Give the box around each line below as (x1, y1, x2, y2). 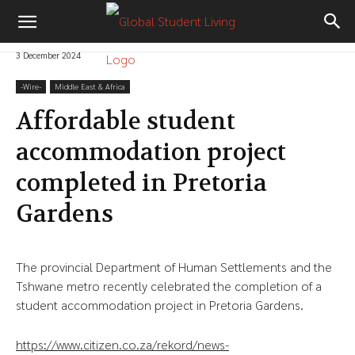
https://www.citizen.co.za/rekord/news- (16, 336, 229, 353)
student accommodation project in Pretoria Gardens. (16, 296, 303, 314)
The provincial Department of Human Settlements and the (16, 258, 332, 276)
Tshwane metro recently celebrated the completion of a (16, 277, 322, 295)
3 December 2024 (16, 49, 81, 62)
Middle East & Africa (55, 81, 125, 92)
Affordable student (16, 106, 235, 138)
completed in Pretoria (16, 168, 267, 200)
